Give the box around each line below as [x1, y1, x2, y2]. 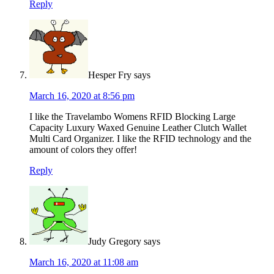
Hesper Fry [88, 70, 131, 81]
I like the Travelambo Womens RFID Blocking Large [29, 111, 235, 122]
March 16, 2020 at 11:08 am [29, 257, 138, 268]
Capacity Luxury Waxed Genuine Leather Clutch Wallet [29, 122, 246, 133]
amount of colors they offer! [29, 144, 137, 155]
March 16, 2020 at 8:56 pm [29, 91, 135, 102]
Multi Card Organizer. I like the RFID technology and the [29, 133, 251, 144]
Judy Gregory [88, 236, 141, 247]
